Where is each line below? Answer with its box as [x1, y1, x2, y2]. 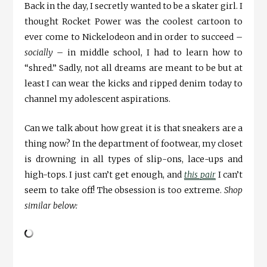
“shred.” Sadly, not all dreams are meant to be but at [24, 63, 243, 74]
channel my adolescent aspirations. [24, 94, 170, 105]
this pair [184, 169, 216, 181]
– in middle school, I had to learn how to [52, 47, 243, 58]
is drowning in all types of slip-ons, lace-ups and [24, 154, 243, 165]
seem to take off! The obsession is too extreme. [24, 185, 225, 196]
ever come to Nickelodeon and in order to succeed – [24, 32, 243, 43]
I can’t [215, 169, 243, 181]
